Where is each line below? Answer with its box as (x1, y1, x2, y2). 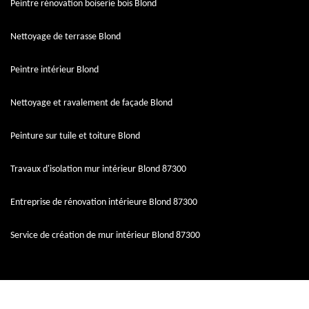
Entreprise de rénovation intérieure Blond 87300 (10, 197, 197, 208)
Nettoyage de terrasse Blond (10, 31, 121, 42)
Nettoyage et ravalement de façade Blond (10, 97, 172, 108)
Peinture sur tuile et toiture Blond (10, 130, 140, 141)
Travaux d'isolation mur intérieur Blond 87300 (10, 163, 186, 175)
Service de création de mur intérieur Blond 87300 (10, 230, 200, 241)
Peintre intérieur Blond (10, 64, 99, 75)
